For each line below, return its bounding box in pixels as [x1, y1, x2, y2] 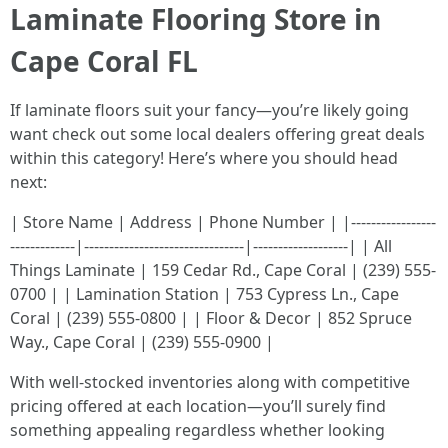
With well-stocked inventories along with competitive [10, 371, 410, 393]
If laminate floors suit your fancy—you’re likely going [10, 99, 409, 121]
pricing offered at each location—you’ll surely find [10, 395, 386, 417]
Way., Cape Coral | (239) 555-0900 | [10, 331, 274, 353]
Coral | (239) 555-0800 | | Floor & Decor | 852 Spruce [10, 307, 412, 329]
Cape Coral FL [10, 42, 198, 80]
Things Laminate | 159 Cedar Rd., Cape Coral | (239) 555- [10, 259, 436, 281]
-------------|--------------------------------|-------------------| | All [10, 235, 392, 257]
